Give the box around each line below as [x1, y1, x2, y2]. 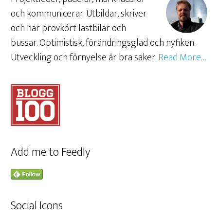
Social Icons [11, 196, 63, 216]
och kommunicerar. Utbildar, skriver [11, 5, 147, 22]
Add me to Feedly [11, 143, 91, 162]
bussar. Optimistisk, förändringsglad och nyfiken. [11, 35, 196, 51]
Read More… [158, 49, 207, 66]
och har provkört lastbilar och [11, 20, 127, 36]
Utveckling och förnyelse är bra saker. [11, 49, 159, 66]
